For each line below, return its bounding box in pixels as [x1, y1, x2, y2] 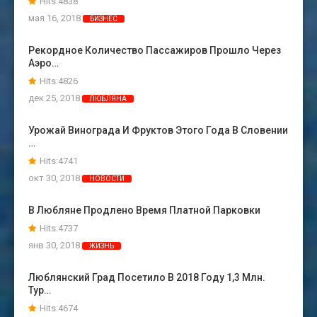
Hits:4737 [40, 223, 78, 234]
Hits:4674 [40, 303, 78, 314]
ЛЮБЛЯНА [89, 95, 127, 103]
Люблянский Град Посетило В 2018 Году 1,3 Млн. [28, 272, 265, 284]
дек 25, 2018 [28, 93, 82, 104]
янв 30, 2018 [28, 240, 82, 251]
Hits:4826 [40, 76, 78, 87]
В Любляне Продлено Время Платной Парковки [28, 204, 260, 217]
